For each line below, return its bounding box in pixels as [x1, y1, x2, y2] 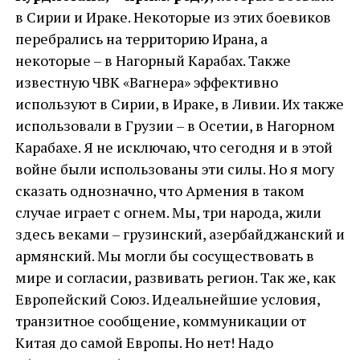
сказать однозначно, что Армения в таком [14, 181, 305, 200]
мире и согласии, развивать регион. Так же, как [14, 268, 336, 287]
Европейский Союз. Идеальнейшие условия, [14, 289, 320, 309]
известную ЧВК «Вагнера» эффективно [14, 72, 278, 92]
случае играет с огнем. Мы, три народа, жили [14, 202, 321, 222]
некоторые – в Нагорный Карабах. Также [14, 51, 291, 70]
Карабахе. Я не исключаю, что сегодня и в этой [14, 137, 333, 157]
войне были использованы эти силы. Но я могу [14, 159, 334, 178]
